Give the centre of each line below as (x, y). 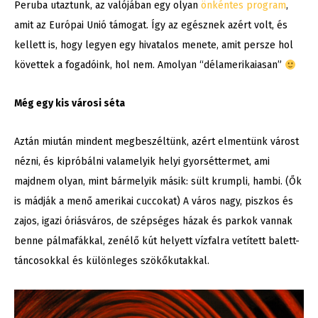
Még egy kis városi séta (70, 104)
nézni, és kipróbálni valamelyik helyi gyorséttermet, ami (142, 162)
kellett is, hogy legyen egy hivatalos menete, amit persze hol (154, 45)
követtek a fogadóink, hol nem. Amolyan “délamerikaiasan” (149, 65)
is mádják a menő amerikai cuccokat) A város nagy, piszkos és (154, 202)
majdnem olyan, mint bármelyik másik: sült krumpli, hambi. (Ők (158, 182)
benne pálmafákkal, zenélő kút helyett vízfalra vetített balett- (157, 241)
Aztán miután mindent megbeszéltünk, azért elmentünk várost (157, 142)
